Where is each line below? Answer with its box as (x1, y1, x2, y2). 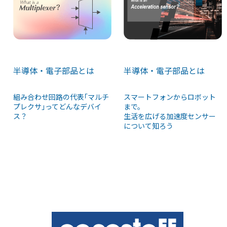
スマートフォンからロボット (124, 91, 216, 102)
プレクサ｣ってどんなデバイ (13, 101, 101, 111)
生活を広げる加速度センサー (124, 110, 216, 121)
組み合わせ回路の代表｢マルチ (13, 91, 109, 102)
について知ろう (124, 120, 174, 131)
